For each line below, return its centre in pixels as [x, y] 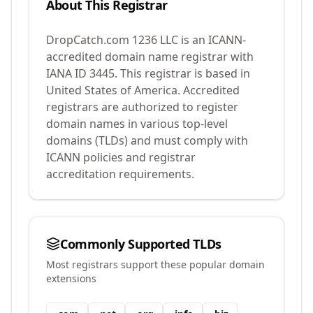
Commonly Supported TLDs [141, 244]
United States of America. [113, 90]
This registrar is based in [184, 73]
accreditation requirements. [120, 174]
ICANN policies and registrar [121, 157]
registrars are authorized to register [142, 107]
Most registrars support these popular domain [155, 264]
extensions [71, 278]
